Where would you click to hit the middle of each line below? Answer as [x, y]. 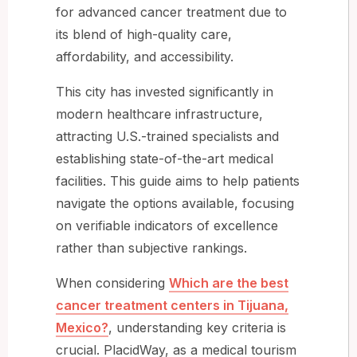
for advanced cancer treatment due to [171, 12]
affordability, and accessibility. [145, 56]
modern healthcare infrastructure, [159, 114]
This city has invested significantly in [165, 91]
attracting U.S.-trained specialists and [167, 136]
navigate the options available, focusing [175, 203]
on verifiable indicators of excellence [167, 225]
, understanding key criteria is [197, 327]
